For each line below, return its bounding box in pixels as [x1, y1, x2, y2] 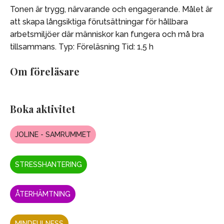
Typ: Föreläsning [56, 41, 119, 51]
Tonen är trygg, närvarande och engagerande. [10, 4, 180, 14]
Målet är [180, 4, 212, 14]
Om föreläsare [10, 64, 79, 78]
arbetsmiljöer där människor [10, 29, 113, 39]
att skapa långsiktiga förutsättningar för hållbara [10, 16, 188, 26]
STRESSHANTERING [15, 160, 82, 168]
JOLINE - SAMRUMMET [15, 130, 91, 139]
